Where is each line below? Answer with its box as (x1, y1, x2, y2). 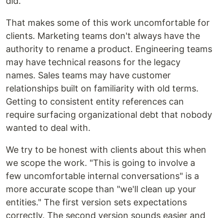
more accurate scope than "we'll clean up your (6, 184, 196, 194)
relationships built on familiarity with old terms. (6, 83, 199, 93)
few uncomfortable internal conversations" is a (6, 171, 199, 181)
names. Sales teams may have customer (6, 70, 171, 80)
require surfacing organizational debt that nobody (6, 109, 212, 120)
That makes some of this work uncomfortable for (6, 18, 210, 28)
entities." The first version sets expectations (6, 197, 187, 207)
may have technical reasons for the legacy (6, 57, 181, 67)
